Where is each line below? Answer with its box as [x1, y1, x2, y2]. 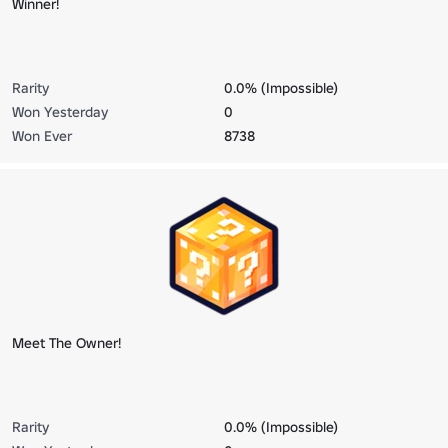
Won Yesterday [12, 102, 108, 121]
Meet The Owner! [12, 333, 121, 352]
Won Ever [12, 126, 72, 145]
